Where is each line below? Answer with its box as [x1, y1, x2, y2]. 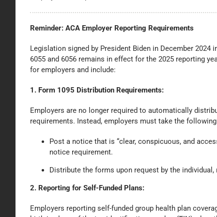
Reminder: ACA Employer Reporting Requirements [30, 23, 194, 32]
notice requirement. [49, 147, 113, 156]
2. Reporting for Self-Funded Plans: [30, 183, 144, 192]
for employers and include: [30, 65, 116, 74]
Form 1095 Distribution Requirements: [38, 85, 164, 94]
